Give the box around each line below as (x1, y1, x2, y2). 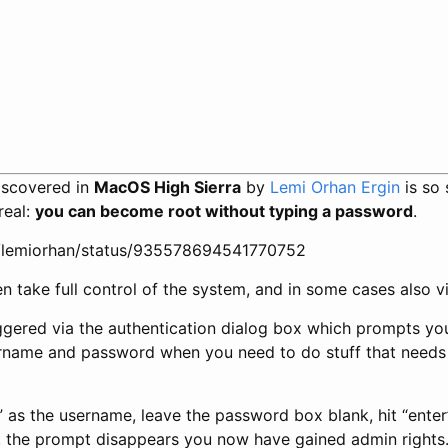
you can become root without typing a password (35, 200, 413, 221)
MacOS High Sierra (94, 176, 241, 197)
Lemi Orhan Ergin (270, 176, 400, 197)
